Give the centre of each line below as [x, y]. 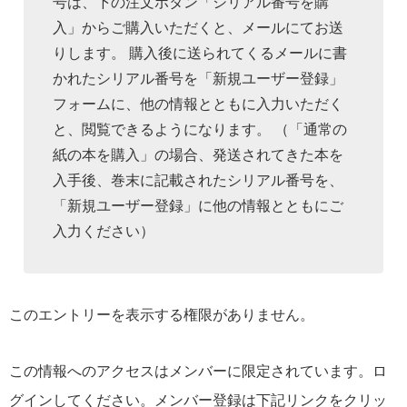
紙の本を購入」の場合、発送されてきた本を [198, 154]
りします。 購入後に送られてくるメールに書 [200, 53]
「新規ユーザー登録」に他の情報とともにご [198, 205]
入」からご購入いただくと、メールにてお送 [198, 27]
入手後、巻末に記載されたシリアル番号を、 [198, 180]
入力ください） [104, 231]
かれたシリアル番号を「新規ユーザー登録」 [198, 78]
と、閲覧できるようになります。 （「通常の [200, 129]
